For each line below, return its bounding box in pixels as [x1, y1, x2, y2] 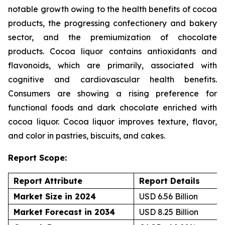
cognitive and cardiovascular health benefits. [8, 74, 217, 85]
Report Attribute [14, 176, 82, 186]
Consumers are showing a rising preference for [8, 88, 217, 99]
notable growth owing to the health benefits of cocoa [8, 4, 217, 15]
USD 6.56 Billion [139, 191, 198, 202]
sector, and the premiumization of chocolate [8, 32, 217, 43]
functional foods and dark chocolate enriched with [8, 102, 217, 113]
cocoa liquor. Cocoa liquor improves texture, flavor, [8, 117, 217, 127]
